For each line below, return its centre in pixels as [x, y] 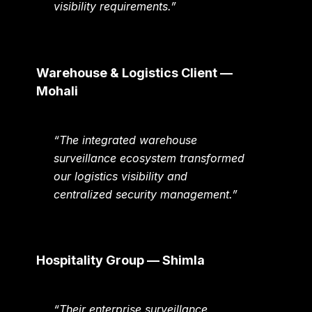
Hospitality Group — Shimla [121, 260]
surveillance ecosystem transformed [149, 158]
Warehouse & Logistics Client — [135, 72]
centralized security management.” [146, 194]
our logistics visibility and [121, 176]
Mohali [57, 91]
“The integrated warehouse [126, 140]
